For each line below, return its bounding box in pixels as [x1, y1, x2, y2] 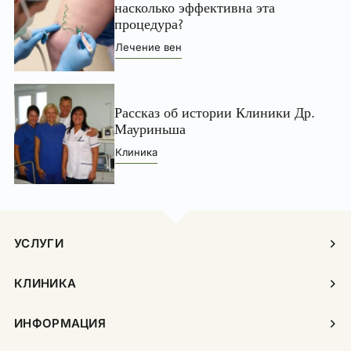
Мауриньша [114, 120, 186, 138]
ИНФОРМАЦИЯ [14, 316, 106, 331]
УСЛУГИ [14, 236, 63, 251]
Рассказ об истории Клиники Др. [114, 103, 315, 121]
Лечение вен [115, 41, 182, 54]
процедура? [114, 16, 183, 34]
